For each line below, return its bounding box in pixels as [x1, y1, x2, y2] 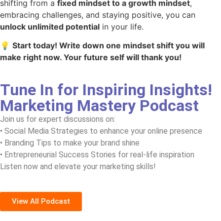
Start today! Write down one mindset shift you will [12, 40, 205, 51]
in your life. [100, 21, 144, 32]
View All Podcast [12, 196, 70, 206]
